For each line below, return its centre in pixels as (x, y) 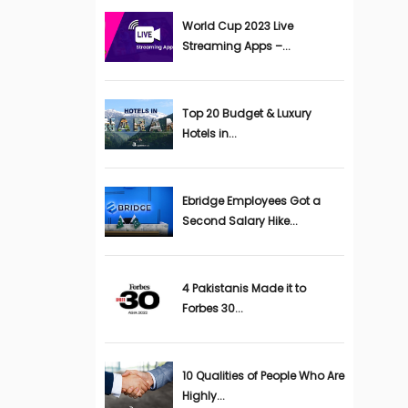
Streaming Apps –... (236, 46)
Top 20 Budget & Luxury (246, 113)
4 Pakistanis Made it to (244, 288)
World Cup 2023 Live (237, 26)
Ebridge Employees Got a (251, 201)
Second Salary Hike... (240, 221)
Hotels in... (209, 133)
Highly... (203, 396)
